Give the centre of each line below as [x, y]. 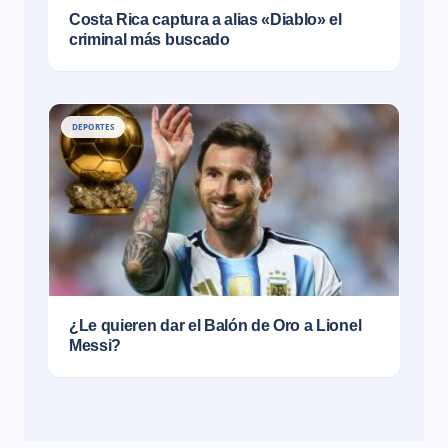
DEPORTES [93, 126]
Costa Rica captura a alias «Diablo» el [205, 19]
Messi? [95, 345]
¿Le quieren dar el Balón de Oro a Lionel [215, 325]
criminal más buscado [149, 39]
